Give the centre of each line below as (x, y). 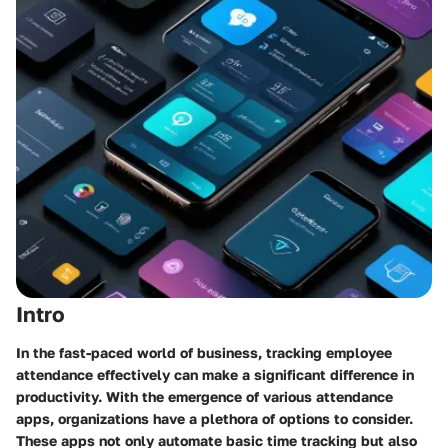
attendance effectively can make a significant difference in (215, 374)
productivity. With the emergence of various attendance (204, 396)
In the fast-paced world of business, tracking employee (204, 352)
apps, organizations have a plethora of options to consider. (214, 418)
